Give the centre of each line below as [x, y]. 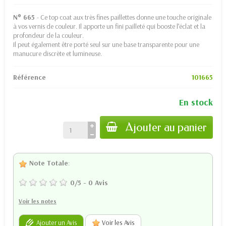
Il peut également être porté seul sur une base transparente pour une [106, 44]
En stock [196, 102]
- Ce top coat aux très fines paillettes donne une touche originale [124, 17]
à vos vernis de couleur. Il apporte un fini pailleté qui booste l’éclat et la [109, 26]
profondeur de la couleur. [48, 35]
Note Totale [48, 163]
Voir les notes [38, 201]
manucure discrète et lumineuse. [58, 53]
